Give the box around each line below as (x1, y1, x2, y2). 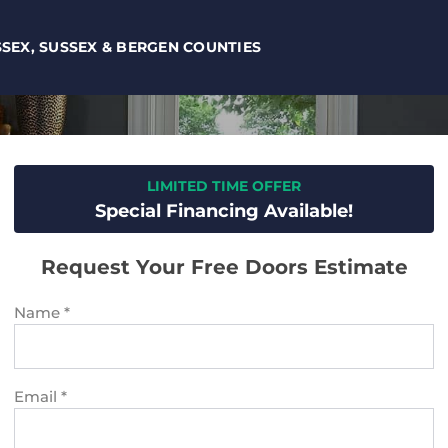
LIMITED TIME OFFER (147, 177, 301, 196)
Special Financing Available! (95, 200, 353, 223)
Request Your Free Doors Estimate (40, 255, 408, 280)
